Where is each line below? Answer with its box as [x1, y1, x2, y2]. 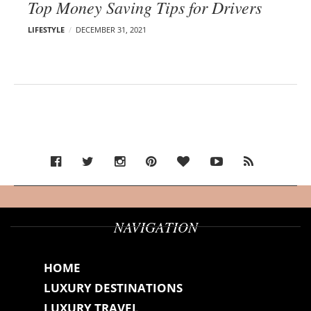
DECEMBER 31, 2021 [76, 24, 146, 35]
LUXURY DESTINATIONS [44, 279, 183, 296]
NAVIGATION [113, 217, 198, 237]
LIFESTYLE [28, 24, 65, 35]
